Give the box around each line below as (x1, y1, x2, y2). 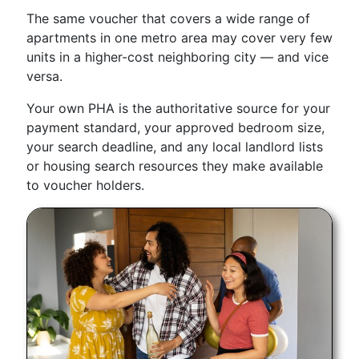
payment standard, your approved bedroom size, (26, 119, 325, 135)
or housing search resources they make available (26, 158, 323, 174)
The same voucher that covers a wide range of (26, 10, 310, 26)
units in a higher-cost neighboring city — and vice (26, 49, 329, 65)
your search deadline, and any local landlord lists (26, 139, 323, 155)
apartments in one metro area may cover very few (26, 30, 333, 46)
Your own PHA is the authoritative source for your (26, 100, 330, 116)
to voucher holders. (26, 177, 144, 193)
